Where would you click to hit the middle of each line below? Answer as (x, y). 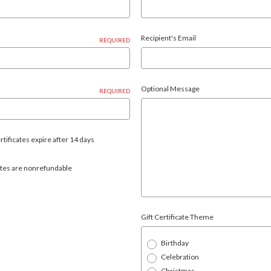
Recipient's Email (168, 38)
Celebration (180, 257)
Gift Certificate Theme (177, 217)
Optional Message (170, 89)
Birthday (175, 243)
